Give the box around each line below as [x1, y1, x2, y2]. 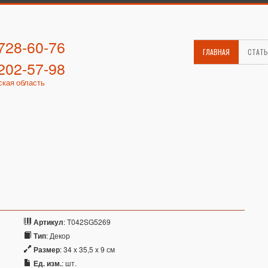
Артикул [33, 217, 63, 227]
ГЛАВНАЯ [203, 47, 230, 57]
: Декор [46, 230, 70, 240]
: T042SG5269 [63, 217, 111, 227]
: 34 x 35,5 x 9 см [60, 244, 115, 254]
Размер [33, 244, 60, 255]
